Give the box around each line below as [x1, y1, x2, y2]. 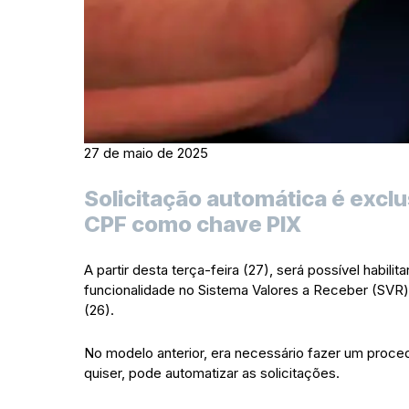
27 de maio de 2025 [84, 144, 208, 162]
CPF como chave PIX [84, 211, 301, 237]
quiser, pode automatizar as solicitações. [84, 364, 340, 382]
